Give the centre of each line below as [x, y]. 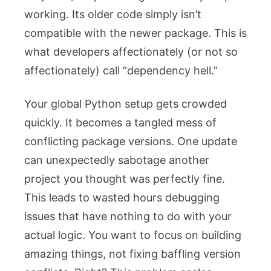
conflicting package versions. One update [131, 141]
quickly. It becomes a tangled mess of [120, 122]
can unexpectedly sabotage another [117, 160]
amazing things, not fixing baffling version [132, 253]
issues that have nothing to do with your [128, 216]
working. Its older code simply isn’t [113, 14]
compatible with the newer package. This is [135, 33]
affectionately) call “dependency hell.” [121, 70]
